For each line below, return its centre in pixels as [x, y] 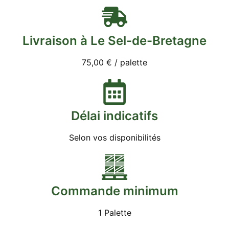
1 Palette [114, 212]
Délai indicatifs [114, 116]
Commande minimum [114, 191]
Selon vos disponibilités [114, 137]
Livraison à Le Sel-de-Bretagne [114, 40]
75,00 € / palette [114, 62]
